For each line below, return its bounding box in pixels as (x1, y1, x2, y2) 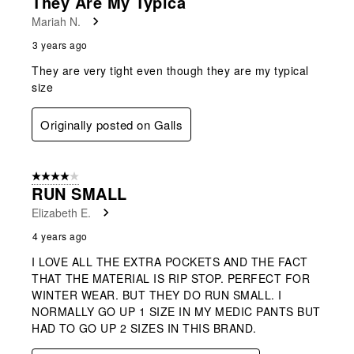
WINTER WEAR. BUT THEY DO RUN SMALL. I (32, 286, 282, 303)
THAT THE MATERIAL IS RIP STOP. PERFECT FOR (32, 269, 310, 286)
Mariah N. (32, 13, 81, 29)
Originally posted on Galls (40, 115, 183, 133)
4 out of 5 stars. (32, 169, 104, 184)
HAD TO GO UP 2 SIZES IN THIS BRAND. (32, 319, 257, 336)
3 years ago (32, 37, 88, 51)
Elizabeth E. (32, 204, 91, 220)
